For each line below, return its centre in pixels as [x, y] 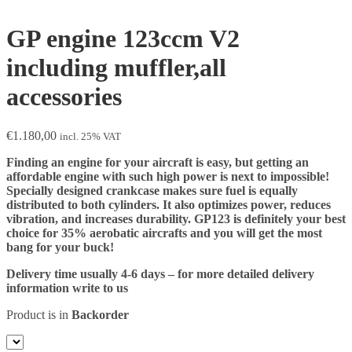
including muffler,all [116, 68]
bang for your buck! [60, 247]
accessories [64, 97]
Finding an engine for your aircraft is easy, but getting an [158, 162]
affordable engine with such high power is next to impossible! [168, 176]
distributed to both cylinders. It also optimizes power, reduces [169, 204]
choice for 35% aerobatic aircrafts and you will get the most [164, 233]
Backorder [100, 314]
